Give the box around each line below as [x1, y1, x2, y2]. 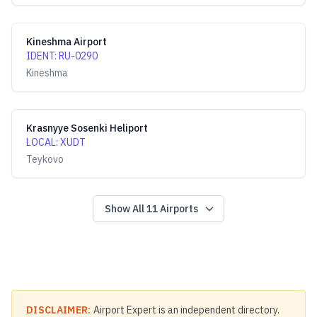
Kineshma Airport [26, 35, 107, 48]
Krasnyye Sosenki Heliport [26, 122, 148, 134]
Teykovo [26, 153, 64, 166]
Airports [158, 202, 198, 215]
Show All [105, 202, 146, 215]
